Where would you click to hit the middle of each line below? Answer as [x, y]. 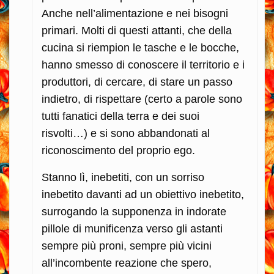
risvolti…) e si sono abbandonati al [126, 133]
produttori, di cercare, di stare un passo [137, 82]
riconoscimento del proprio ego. [118, 150]
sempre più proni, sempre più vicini [127, 246]
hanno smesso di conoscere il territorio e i [143, 65]
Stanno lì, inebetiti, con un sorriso [123, 177]
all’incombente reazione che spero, [127, 263]
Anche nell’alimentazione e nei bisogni [135, 13]
